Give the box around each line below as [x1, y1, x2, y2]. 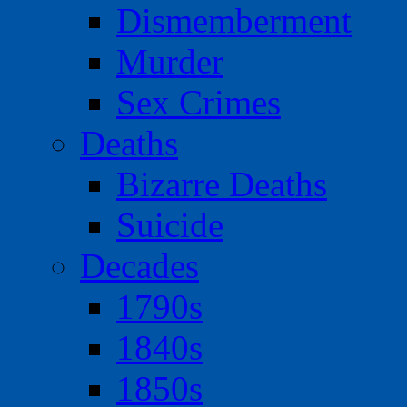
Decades [80, 246, 199, 286]
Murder [116, 42, 223, 82]
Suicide [116, 205, 223, 245]
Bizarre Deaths [116, 164, 327, 204]
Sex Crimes [116, 83, 281, 123]
